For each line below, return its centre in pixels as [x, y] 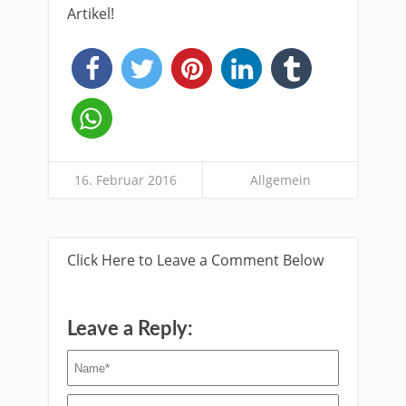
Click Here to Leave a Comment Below [195, 260]
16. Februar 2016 [126, 180]
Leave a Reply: [130, 329]
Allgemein [280, 180]
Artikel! [91, 14]
